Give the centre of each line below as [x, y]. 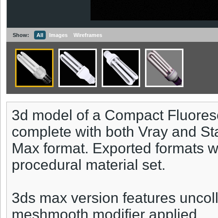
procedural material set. [89, 165]
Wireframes [88, 35]
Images [58, 35]
